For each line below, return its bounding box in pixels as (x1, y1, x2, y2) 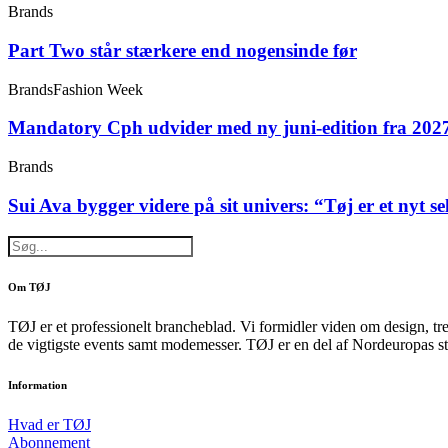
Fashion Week (53, 80, 143, 98)
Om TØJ (8, 281, 51, 294)
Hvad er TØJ (8, 416, 91, 434)
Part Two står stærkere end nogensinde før (8, 39, 357, 61)
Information (8, 379, 67, 392)
